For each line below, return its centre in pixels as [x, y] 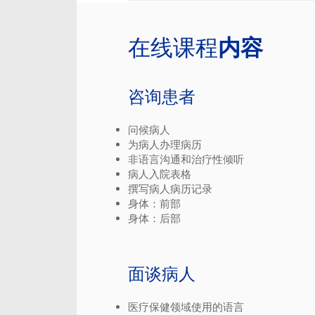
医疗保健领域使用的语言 [186, 307]
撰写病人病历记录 [170, 189]
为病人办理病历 [165, 144]
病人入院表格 [160, 174]
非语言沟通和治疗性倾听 [186, 159]
